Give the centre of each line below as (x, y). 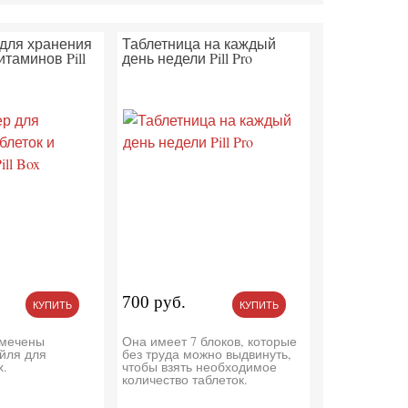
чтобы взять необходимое (199, 367)
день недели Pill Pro (187, 58)
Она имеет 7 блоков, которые (209, 342)
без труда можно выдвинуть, (206, 354)
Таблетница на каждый (199, 44)
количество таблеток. (184, 380)
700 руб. (153, 302)
